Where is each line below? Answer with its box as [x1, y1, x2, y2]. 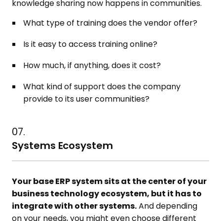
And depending [137, 200, 198, 212]
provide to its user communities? [23, 93, 150, 105]
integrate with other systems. [12, 200, 137, 212]
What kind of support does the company [23, 81, 181, 93]
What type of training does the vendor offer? [23, 17, 198, 29]
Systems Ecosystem [12, 139, 113, 153]
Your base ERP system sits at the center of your [12, 176, 207, 187]
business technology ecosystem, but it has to [12, 188, 202, 200]
